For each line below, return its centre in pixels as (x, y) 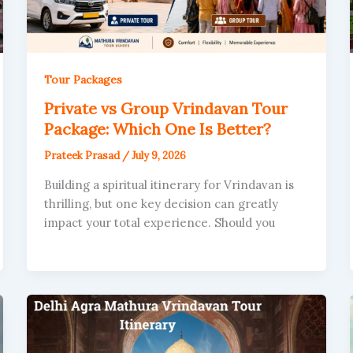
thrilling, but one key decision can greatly (162, 204)
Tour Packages (84, 80)
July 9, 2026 (159, 156)
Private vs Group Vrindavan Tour (166, 109)
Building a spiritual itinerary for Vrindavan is (169, 185)
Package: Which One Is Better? (158, 129)
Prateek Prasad (84, 156)
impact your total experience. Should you (160, 223)
